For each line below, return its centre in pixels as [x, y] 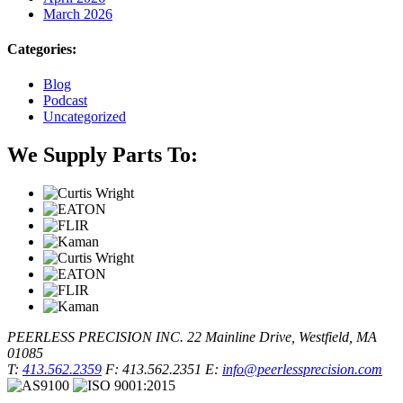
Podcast [65, 101]
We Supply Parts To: [103, 154]
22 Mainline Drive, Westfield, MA [280, 336]
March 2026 [78, 13]
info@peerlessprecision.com [302, 369]
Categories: [42, 49]
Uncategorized [85, 117]
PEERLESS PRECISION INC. [95, 336]
